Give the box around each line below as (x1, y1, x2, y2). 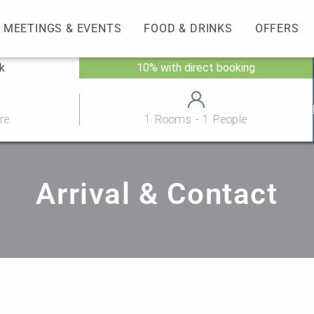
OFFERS (254, 21, 299, 35)
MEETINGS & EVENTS (3, 21, 122, 35)
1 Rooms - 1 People (144, 113, 247, 127)
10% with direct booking (137, 61, 256, 75)
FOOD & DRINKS (144, 21, 233, 35)
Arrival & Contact (36, 176, 278, 211)
